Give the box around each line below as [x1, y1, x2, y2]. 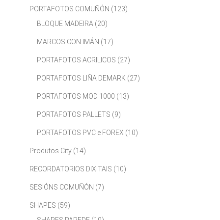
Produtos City [29, 147, 72, 155]
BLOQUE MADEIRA [36, 20, 93, 28]
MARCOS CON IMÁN [36, 38, 99, 46]
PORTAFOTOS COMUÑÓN [29, 5, 110, 13]
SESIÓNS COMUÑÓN [29, 183, 94, 192]
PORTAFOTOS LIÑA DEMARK [36, 74, 126, 82]
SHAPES [29, 201, 56, 210]
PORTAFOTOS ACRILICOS [36, 56, 116, 64]
